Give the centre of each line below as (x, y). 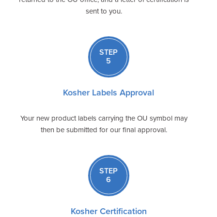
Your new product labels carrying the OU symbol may (104, 118)
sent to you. (104, 11)
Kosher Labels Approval (108, 92)
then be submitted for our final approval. (104, 130)
